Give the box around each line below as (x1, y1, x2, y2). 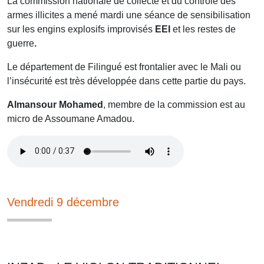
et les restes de (173, 24, 236, 34)
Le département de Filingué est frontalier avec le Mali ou (7, 61, 241, 72)
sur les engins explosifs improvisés (7, 24, 153, 34)
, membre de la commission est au (103, 99, 245, 110)
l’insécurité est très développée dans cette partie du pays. (7, 75, 246, 86)
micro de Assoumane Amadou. (7, 113, 134, 124)
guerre (7, 38, 34, 48)
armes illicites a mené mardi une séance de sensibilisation (7, 9, 250, 20)
